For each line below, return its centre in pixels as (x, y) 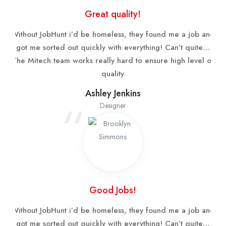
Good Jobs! (113, 190)
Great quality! (113, 14)
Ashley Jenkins (113, 93)
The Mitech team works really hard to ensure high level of (113, 60)
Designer (113, 105)
